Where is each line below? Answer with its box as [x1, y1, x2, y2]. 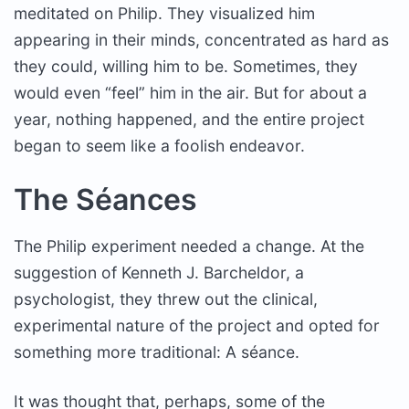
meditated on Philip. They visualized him [14, 3, 315, 23]
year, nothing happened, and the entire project [14, 109, 364, 129]
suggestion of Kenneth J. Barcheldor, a [14, 262, 304, 282]
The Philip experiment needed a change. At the [14, 236, 364, 256]
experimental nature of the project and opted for [14, 315, 380, 335]
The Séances [14, 181, 197, 217]
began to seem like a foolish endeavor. [14, 135, 305, 155]
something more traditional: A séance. [14, 341, 299, 362]
